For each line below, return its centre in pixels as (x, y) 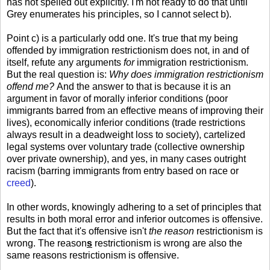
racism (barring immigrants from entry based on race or (123, 171)
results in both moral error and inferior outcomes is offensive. (135, 219)
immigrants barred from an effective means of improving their (135, 111)
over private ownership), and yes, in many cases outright (126, 159)
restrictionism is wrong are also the (167, 243)
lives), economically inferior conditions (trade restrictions (126, 123)
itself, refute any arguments (65, 63)
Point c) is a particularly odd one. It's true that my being (122, 39)
